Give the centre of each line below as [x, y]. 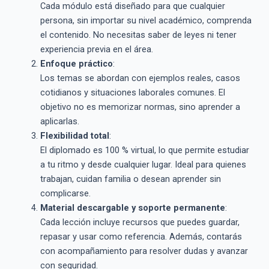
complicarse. [65, 194]
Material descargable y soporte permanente [132, 208]
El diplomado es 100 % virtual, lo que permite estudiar [144, 150]
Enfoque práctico [76, 64]
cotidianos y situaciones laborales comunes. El [132, 93]
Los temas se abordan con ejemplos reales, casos [140, 78]
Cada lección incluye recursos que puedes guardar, [140, 222]
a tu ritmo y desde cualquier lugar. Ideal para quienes [143, 165]
